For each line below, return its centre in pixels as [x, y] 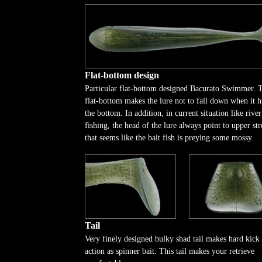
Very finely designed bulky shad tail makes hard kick [172, 239]
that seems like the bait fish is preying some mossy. [169, 138]
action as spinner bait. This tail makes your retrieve [170, 251]
